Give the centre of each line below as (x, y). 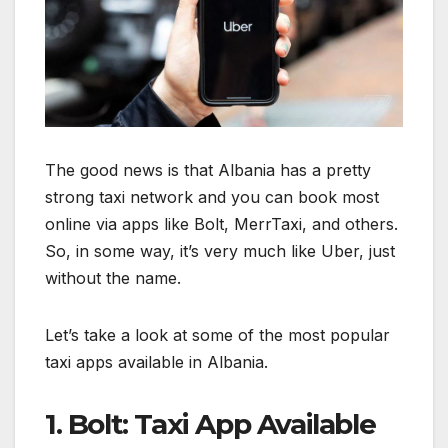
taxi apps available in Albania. (156, 362)
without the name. (113, 278)
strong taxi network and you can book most (212, 197)
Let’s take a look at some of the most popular (217, 335)
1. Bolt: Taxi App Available (210, 424)
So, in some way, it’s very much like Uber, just (220, 251)
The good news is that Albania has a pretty (208, 170)
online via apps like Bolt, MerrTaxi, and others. (221, 224)
